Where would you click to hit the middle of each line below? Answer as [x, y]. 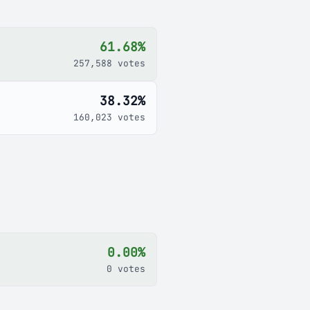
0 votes [126, 269]
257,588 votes [109, 63]
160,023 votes [109, 117]
